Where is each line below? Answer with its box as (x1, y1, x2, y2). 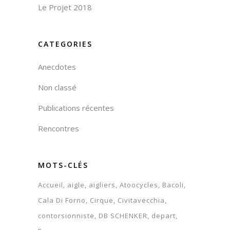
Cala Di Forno (38, 195, 86, 205)
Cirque (90, 195, 113, 205)
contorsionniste (38, 210, 94, 220)
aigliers (89, 180, 116, 189)
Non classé (38, 82, 76, 92)
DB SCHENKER (99, 210, 147, 220)
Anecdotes (38, 61, 76, 72)
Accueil (38, 180, 63, 189)
